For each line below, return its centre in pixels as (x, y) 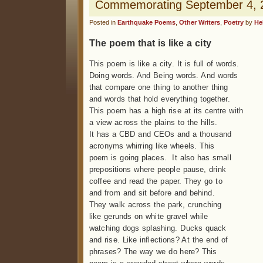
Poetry (234, 22)
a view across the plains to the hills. (153, 123)
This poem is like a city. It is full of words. (164, 64)
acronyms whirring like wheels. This (152, 146)
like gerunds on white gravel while (149, 217)
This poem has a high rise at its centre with (166, 111)
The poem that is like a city (150, 43)
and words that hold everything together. (160, 99)
